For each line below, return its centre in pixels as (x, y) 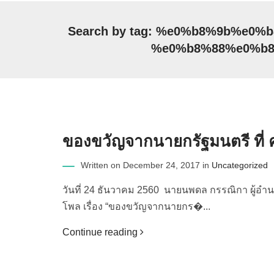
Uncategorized (240, 165)
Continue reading (101, 232)
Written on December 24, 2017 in (146, 165)
